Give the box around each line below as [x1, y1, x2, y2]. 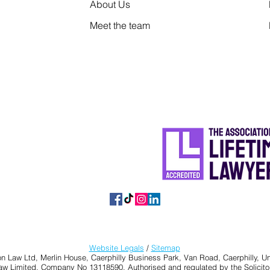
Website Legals [89, 243, 144, 253]
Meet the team [90, 19, 150, 31]
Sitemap [151, 243, 180, 253]
